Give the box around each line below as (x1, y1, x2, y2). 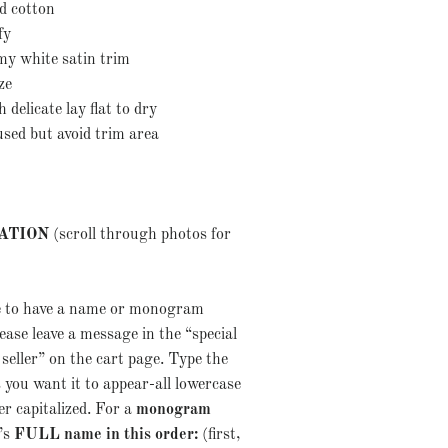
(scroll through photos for (48, 227, 231, 243)
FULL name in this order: (13, 427, 198, 443)
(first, (197, 427, 240, 443)
